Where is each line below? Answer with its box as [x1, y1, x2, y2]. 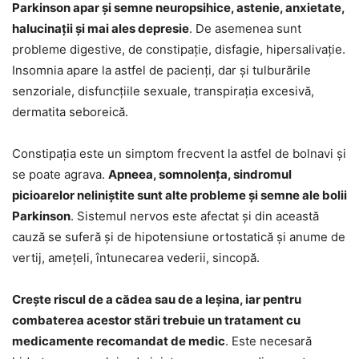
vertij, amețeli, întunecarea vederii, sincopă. [12, 249, 260, 265]
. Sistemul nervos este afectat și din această [71, 208, 319, 224]
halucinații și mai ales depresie [12, 20, 189, 36]
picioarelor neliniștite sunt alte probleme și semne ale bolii [12, 187, 347, 203]
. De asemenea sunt [189, 20, 301, 36]
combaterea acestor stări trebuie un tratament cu [12, 312, 301, 328]
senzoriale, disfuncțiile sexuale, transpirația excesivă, [12, 83, 314, 99]
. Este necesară [225, 333, 312, 349]
